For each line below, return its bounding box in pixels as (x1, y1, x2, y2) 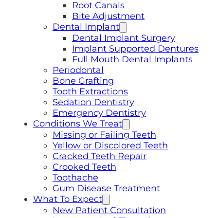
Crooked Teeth (53, 162, 116, 172)
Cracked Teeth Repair (53, 151, 146, 162)
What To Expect (33, 194, 102, 204)
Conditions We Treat (33, 118, 122, 129)
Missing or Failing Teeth (53, 129, 156, 140)
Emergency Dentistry (53, 108, 146, 118)
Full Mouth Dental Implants (72, 54, 193, 65)
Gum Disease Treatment (53, 183, 160, 194)
